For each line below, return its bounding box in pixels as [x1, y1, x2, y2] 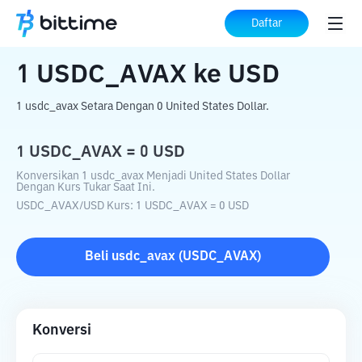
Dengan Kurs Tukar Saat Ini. [16, 182, 155, 193]
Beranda [16, 18, 66, 31]
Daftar [251, 18, 282, 29]
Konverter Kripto [79, 18, 178, 31]
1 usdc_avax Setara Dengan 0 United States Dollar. [16, 101, 269, 112]
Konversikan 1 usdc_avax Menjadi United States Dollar [16, 170, 290, 182]
